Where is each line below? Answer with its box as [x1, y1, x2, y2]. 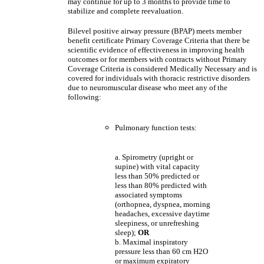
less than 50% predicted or [115, 171, 199, 180]
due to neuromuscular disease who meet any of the [68, 83, 227, 92]
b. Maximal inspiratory [115, 237, 188, 246]
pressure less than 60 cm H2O [115, 247, 208, 256]
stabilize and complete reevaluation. [68, 6, 183, 15]
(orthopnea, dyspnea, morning [115, 200, 210, 209]
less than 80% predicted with [115, 181, 207, 190]
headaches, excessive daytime [115, 209, 210, 218]
